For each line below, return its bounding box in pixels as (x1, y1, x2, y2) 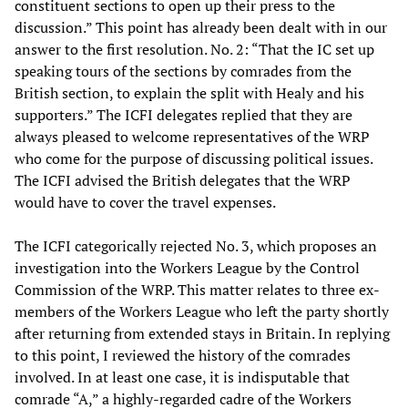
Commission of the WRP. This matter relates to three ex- (15, 279, 380, 300)
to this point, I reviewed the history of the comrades (15, 344, 351, 365)
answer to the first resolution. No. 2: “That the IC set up (15, 38, 374, 59)
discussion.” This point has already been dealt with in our (15, 16, 387, 37)
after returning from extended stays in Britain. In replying (15, 322, 390, 343)
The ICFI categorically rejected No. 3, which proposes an (15, 235, 377, 256)
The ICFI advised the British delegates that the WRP (15, 169, 351, 190)
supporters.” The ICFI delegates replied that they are (15, 104, 352, 125)
